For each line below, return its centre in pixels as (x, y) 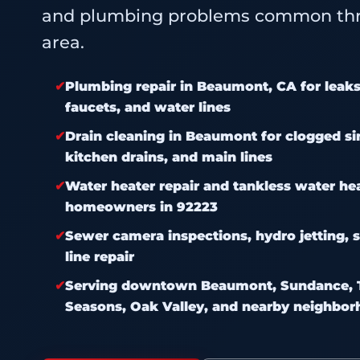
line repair (100, 257)
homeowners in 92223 (141, 207)
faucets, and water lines (148, 108)
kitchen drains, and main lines (169, 157)
